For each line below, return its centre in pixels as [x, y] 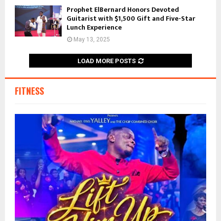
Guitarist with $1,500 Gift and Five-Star [131, 18]
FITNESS [29, 91]
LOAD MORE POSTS [107, 61]
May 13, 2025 [92, 39]
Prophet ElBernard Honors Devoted [123, 9]
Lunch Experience [94, 27]
